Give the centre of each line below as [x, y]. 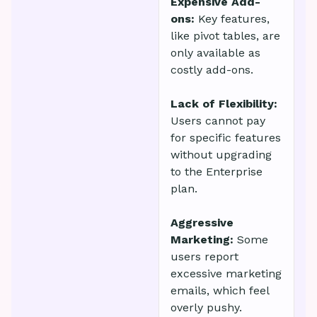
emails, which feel [220, 291]
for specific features [226, 138]
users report [204, 257]
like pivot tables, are [225, 36]
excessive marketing [226, 274]
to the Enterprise [217, 172]
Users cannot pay [218, 121]
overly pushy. [206, 308]
